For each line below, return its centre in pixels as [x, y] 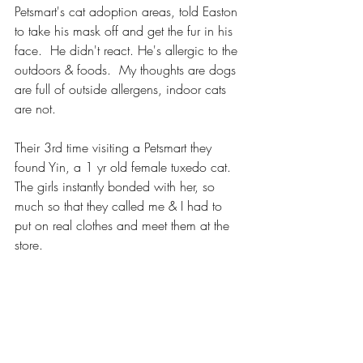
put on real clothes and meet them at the [124, 225]
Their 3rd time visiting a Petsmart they [115, 147]
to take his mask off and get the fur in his [126, 30]
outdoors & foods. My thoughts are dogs [127, 69]
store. [31, 244]
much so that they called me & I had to [120, 205]
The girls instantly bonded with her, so [117, 186]
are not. [39, 108]
